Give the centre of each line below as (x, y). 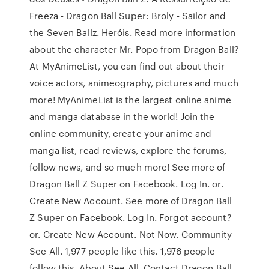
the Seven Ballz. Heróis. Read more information (132, 32)
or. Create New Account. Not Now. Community (131, 234)
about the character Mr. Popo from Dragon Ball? (134, 49)
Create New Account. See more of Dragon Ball (131, 201)
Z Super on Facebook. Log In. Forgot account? (131, 217)
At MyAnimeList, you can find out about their (127, 66)
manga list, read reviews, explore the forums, (128, 150)
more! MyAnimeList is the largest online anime (130, 100)
